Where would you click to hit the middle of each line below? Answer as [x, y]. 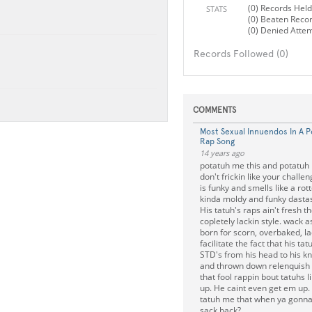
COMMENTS [214, 110]
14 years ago [222, 153]
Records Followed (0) [241, 54]
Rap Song [217, 141]
